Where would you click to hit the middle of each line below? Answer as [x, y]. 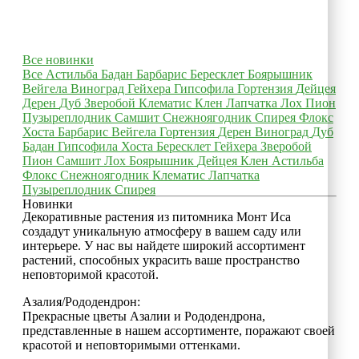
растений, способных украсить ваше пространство [161, 260]
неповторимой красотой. [91, 274]
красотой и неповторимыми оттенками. [131, 345]
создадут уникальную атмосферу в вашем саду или [162, 231]
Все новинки [58, 59]
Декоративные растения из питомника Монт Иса [157, 216]
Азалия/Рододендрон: [81, 301]
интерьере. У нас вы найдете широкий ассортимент [164, 245]
